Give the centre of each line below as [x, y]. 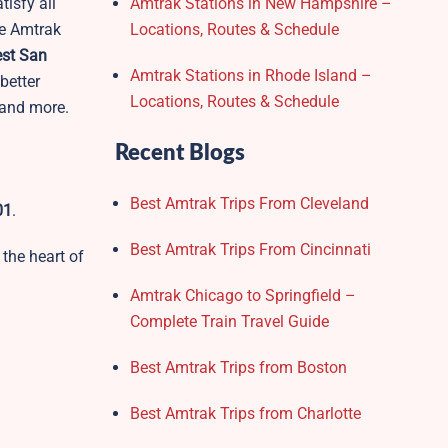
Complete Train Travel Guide [229, 321]
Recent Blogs [179, 153]
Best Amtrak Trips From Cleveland [249, 203]
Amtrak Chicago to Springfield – [242, 295]
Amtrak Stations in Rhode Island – [250, 75]
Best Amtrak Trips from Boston [238, 367]
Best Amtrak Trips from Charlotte [245, 413]
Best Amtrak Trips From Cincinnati [250, 249]
